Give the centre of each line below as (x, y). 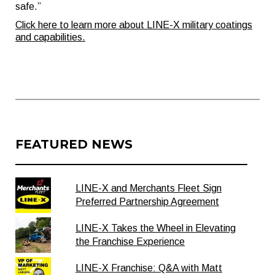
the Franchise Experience (130, 242)
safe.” (28, 7)
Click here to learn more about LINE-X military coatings (134, 25)
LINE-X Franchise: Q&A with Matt (149, 268)
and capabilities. (50, 37)
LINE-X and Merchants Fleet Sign (149, 188)
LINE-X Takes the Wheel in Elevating (156, 228)
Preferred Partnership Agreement (147, 202)
